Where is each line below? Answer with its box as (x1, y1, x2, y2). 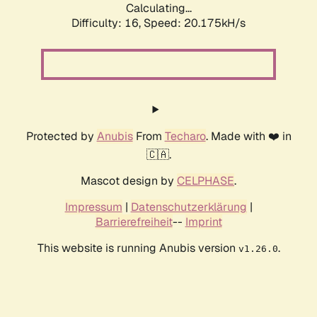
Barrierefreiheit (95, 214, 173, 230)
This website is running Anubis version (37, 241, 238, 256)
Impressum (64, 200, 122, 215)
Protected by (25, 129, 97, 144)
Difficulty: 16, (71, 16, 144, 31)
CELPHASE (177, 173, 234, 189)
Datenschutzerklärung (130, 200, 247, 215)
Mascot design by (81, 173, 177, 189)
